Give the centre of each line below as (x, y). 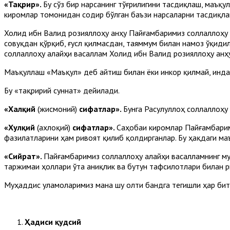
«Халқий (21, 109)
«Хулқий (21, 127)
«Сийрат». (24, 156)
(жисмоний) (58, 109)
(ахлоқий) (55, 127)
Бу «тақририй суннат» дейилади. (62, 90)
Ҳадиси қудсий (53, 222)
